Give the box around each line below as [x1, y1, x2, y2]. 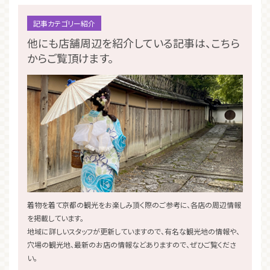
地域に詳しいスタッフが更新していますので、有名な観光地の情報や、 [27, 226, 240, 237]
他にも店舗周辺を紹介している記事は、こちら [27, 35, 240, 51]
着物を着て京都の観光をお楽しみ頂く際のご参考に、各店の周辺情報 [27, 199, 241, 210]
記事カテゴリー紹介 [33, 18, 95, 29]
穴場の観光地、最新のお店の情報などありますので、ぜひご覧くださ [27, 239, 236, 250]
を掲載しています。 [27, 213, 84, 224]
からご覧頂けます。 [27, 50, 113, 66]
